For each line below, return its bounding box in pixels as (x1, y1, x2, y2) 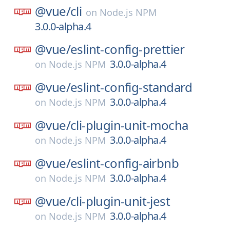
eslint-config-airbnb (70, 155, 179, 171)
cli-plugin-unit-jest (70, 193, 170, 209)
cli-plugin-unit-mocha (70, 117, 188, 133)
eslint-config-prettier (70, 41, 185, 57)
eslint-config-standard (70, 79, 193, 95)
